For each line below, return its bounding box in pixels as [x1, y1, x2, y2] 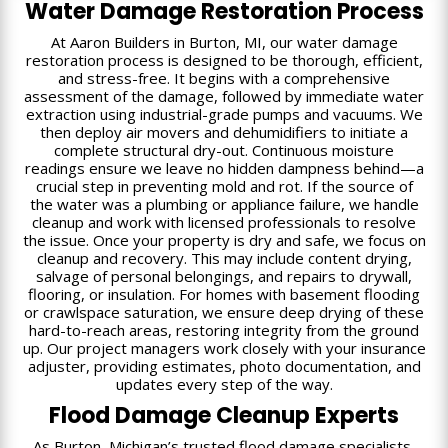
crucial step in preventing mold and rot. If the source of [35, 175, 413, 196]
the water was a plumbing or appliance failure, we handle [29, 193, 419, 214]
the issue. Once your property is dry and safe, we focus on [22, 229, 426, 250]
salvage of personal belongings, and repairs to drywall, [36, 265, 412, 286]
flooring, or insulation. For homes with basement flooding [28, 283, 420, 304]
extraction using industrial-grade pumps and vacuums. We [25, 103, 423, 124]
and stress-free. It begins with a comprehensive [58, 67, 390, 88]
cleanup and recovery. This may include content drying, [36, 247, 412, 268]
